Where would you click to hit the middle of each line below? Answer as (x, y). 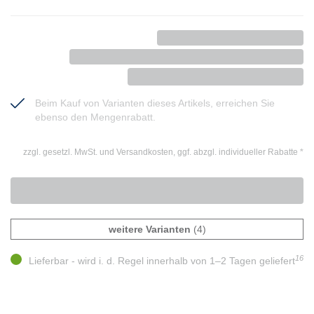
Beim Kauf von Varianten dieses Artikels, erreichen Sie (155, 103)
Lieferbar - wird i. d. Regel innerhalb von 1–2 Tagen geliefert (162, 261)
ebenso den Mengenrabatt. (95, 117)
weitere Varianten (149, 230)
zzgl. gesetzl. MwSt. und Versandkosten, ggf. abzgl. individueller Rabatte (162, 152)
